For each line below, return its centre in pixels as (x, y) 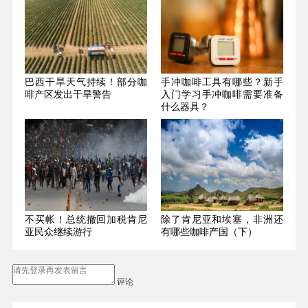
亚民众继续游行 (59, 232)
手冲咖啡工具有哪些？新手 (222, 82)
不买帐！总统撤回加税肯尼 (86, 219)
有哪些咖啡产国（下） (209, 232)
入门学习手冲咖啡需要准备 (222, 95)
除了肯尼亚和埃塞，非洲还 (222, 219)
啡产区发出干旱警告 (68, 95)
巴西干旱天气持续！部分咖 (86, 82)
